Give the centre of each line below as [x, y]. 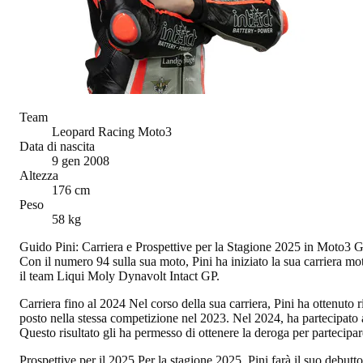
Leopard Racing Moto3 [112, 131]
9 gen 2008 [81, 160]
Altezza [39, 175]
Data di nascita [57, 146]
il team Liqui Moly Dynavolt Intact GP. [120, 275]
